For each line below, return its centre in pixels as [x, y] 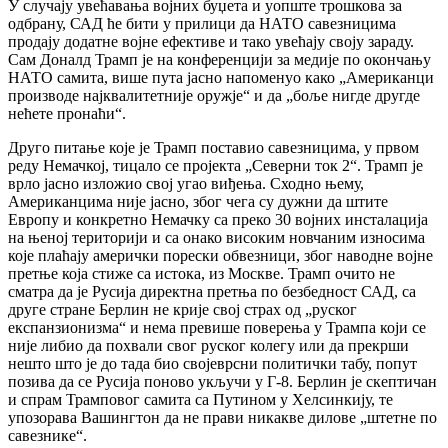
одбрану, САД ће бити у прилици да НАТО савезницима [202, 24]
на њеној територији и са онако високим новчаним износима [216, 238]
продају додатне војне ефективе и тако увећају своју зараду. [211, 42]
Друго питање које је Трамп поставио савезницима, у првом [213, 148]
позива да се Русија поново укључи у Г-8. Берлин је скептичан [222, 382]
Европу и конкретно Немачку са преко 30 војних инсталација [218, 220]
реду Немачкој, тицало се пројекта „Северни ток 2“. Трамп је [215, 166]
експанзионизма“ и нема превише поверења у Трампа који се [217, 328]
